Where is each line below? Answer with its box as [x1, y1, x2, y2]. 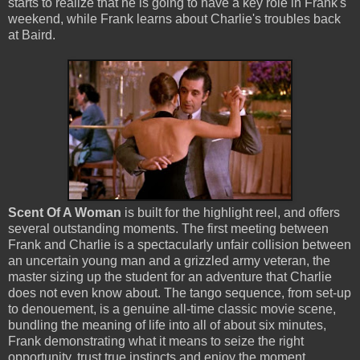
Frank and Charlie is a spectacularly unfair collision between [8, 237, 351, 252]
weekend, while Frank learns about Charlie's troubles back [8, 11, 341, 26]
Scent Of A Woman [8, 205, 121, 219]
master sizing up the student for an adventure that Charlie [8, 269, 332, 284]
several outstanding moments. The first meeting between [8, 221, 329, 235]
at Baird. [8, 27, 55, 42]
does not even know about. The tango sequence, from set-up [8, 285, 351, 300]
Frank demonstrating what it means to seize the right [8, 333, 304, 348]
